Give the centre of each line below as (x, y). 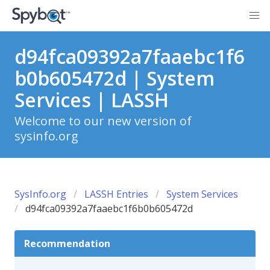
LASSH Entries (116, 194)
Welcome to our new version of (103, 121)
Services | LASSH (92, 100)
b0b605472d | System (115, 78)
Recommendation (67, 243)
